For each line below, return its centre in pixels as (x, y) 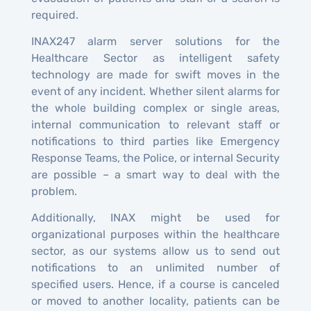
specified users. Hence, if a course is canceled (155, 285)
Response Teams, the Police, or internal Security (155, 158)
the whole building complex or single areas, (155, 108)
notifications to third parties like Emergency (155, 142)
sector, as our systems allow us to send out (155, 251)
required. (54, 15)
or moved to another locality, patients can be (155, 301)
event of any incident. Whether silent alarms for (155, 92)
